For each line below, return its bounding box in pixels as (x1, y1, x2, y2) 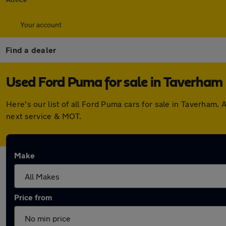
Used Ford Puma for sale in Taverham (6, 76, 222, 90)
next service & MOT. (6, 111, 82, 121)
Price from (14, 192, 52, 202)
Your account (20, 20, 62, 29)
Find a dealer (6, 45, 56, 54)
